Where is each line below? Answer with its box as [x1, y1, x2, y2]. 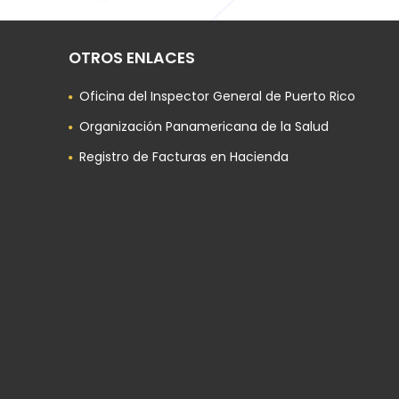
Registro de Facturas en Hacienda [79, 148, 289, 166]
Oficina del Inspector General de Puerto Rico [79, 87, 356, 105]
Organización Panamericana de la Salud [79, 118, 330, 135]
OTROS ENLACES [69, 47, 196, 69]
